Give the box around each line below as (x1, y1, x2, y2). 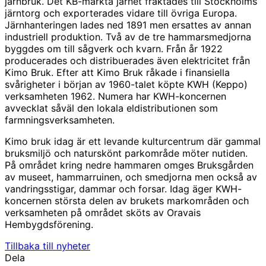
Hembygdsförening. (5, 218, 93, 230)
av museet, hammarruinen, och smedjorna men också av (5, 170, 257, 183)
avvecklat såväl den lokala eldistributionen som (5, 102, 218, 114)
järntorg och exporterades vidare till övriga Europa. (5, 7, 237, 19)
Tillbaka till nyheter (5, 239, 90, 252)
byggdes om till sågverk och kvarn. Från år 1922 (5, 42, 223, 55)
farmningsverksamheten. (5, 113, 115, 126)
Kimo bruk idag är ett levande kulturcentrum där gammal (5, 135, 261, 147)
